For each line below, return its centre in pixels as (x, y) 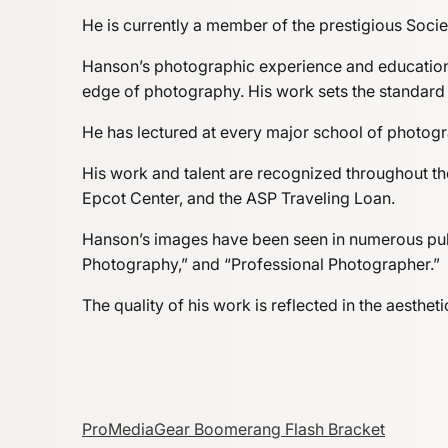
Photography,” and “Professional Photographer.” (261, 264)
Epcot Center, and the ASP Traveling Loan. (238, 198)
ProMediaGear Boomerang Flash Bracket (233, 429)
